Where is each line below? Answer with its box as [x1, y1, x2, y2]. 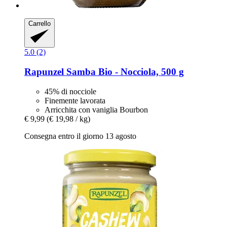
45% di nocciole [45, 87, 96, 96]
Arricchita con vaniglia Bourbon [45, 105, 148, 114]
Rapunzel [24, 66, 64, 77]
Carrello [28, 19, 51, 27]
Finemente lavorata [45, 96, 105, 105]
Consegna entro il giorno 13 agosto [24, 131, 136, 140]
